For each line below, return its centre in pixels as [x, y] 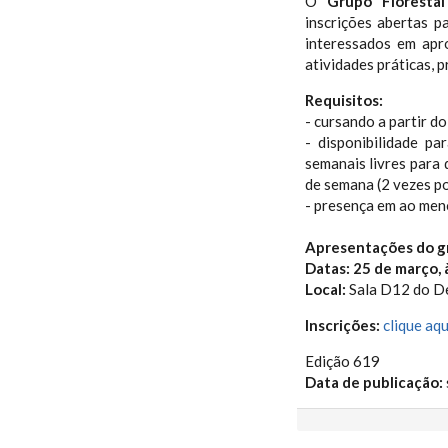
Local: [325, 289]
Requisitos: [343, 100]
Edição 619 [342, 361]
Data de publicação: [375, 382]
